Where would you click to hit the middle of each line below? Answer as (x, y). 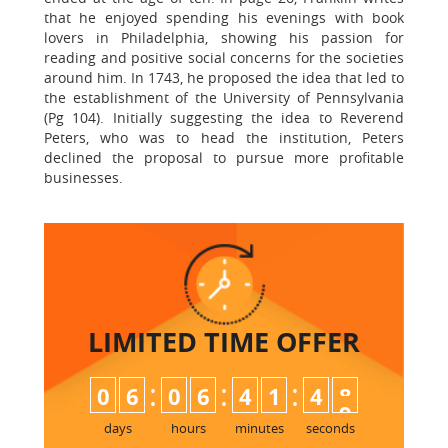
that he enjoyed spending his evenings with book (224, 17)
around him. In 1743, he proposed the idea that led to (224, 77)
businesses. (83, 177)
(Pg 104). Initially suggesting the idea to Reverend (224, 117)
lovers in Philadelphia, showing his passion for (224, 37)
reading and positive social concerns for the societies (224, 57)
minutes (259, 427)
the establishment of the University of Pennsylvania (224, 97)
